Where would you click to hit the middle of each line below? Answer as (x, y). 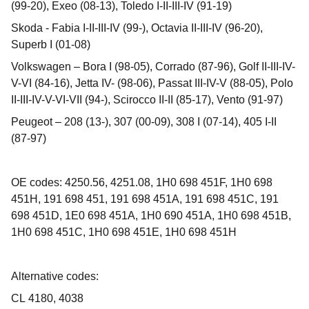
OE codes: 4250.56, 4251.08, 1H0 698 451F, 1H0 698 (142, 182)
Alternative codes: (55, 276)
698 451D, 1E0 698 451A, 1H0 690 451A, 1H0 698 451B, (151, 216)
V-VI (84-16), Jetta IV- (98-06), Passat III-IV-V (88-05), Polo (152, 83)
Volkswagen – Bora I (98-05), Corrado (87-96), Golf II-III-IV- (153, 67)
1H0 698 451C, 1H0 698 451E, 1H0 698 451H (124, 232)
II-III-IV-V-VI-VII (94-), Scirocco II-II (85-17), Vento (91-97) (147, 100)
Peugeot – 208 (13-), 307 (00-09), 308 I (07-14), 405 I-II (144, 122)
